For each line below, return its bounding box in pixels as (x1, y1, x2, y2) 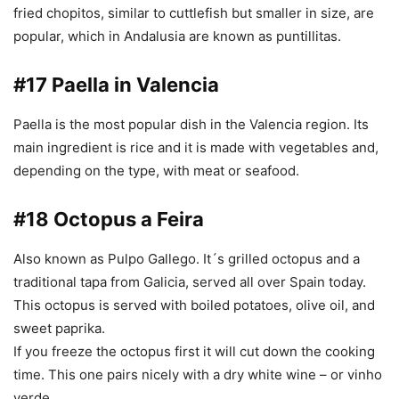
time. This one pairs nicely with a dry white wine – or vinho (13, 366, 382, 384)
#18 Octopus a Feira (13, 208, 204, 232)
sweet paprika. (13, 320, 105, 338)
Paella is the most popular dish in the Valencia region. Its (13, 116, 369, 134)
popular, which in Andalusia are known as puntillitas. (13, 28, 341, 45)
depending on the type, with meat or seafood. (13, 162, 299, 180)
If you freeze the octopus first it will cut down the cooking (13, 343, 375, 361)
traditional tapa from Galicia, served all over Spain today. (13, 273, 366, 291)
